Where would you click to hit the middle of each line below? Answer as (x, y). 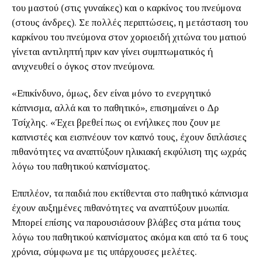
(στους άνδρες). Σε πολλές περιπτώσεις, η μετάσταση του (130, 23)
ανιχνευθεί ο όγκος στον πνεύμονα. (85, 66)
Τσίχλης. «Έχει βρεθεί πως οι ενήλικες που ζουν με (116, 123)
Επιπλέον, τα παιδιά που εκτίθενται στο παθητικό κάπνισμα (130, 193)
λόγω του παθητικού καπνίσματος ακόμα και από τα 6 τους (130, 237)
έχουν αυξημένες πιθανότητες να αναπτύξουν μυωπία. (121, 208)
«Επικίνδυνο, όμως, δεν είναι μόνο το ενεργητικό (111, 93)
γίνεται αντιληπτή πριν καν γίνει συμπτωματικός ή (112, 52)
